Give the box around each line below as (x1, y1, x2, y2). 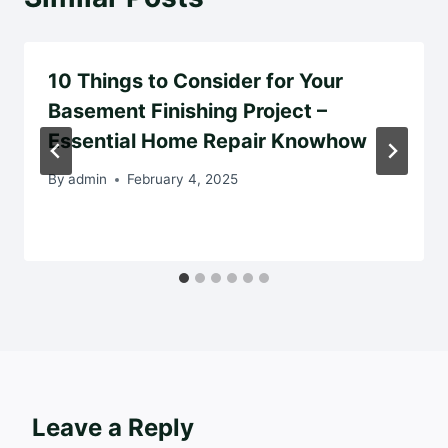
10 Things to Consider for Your (48, 68, 343, 93)
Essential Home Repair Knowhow (48, 128, 367, 153)
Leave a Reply (32, 413, 194, 443)
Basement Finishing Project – (48, 98, 327, 123)
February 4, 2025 (127, 171, 239, 188)
